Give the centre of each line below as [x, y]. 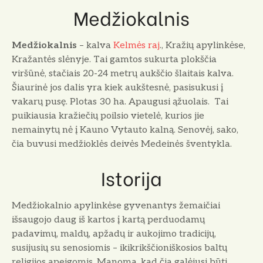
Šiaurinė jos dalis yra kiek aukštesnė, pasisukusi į [117, 87]
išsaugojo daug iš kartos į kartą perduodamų [108, 220]
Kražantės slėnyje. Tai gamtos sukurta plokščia [114, 59]
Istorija [131, 177]
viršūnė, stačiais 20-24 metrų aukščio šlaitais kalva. [123, 73]
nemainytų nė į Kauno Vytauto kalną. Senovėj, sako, [125, 130]
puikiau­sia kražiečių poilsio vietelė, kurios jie [108, 116]
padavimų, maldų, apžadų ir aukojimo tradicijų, [114, 234]
